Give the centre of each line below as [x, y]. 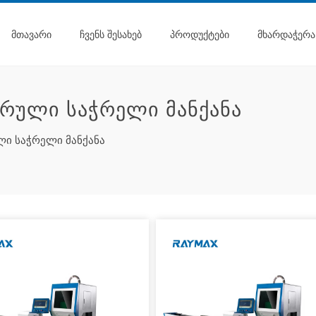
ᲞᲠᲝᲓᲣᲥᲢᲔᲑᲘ [200, 35]
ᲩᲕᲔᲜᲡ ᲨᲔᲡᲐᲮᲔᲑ [111, 35]
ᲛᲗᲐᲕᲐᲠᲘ [31, 35]
